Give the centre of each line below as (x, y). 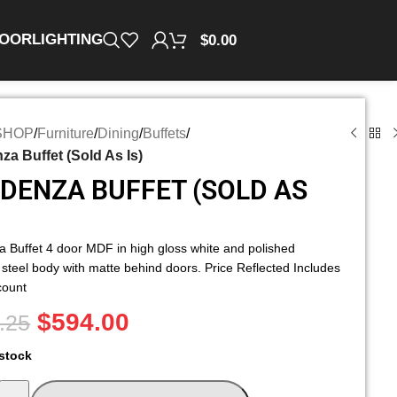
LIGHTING (67, 39)
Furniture (66, 133)
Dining (119, 133)
